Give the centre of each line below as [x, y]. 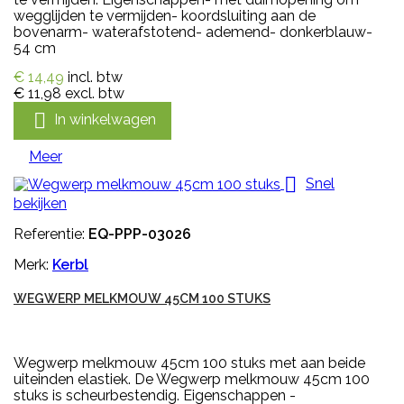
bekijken [40, 203]
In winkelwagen [105, 119]
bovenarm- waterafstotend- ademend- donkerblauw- [193, 32]
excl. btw [95, 93]
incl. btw [95, 77]
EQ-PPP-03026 [140, 234]
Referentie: [51, 234]
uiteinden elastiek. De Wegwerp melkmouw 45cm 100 [192, 379]
